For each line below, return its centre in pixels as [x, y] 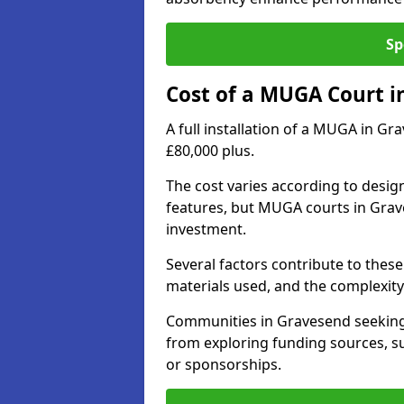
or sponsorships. [224, 364]
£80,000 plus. [210, 151]
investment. [206, 229]
